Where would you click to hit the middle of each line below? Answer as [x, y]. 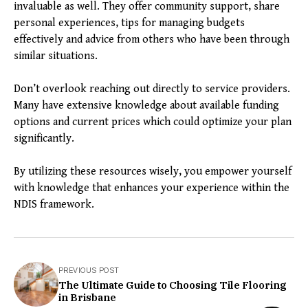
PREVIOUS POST [89, 271]
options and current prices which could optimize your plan [153, 122]
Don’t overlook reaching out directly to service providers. [152, 89]
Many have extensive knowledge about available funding [146, 106]
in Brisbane [87, 298]
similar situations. [56, 56]
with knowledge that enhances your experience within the [152, 188]
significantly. [44, 139]
